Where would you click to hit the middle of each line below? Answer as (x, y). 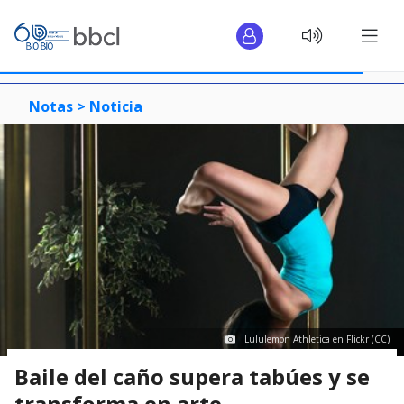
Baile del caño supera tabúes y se (192, 376)
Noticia (116, 106)
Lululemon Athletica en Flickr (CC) (317, 339)
